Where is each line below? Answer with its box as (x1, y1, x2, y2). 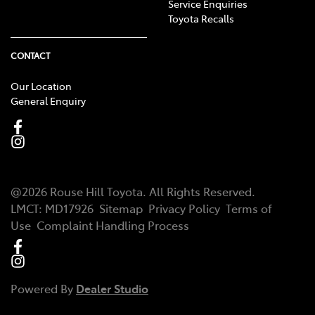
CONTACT (11, 50, 50, 62)
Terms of (226, 200, 272, 217)
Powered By (11, 281, 76, 297)
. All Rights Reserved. (143, 184, 255, 200)
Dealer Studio (76, 281, 148, 297)
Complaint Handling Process (37, 217, 189, 233)
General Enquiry (11, 94, 86, 108)
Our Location (11, 79, 72, 94)
